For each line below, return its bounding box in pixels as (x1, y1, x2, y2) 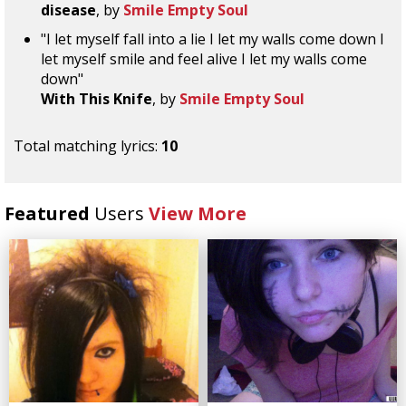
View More (149, 201, 246, 226)
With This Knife (41, 89, 152, 109)
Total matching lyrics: (14, 136, 161, 156)
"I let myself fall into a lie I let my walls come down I (41, 29, 384, 49)
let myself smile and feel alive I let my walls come (41, 49, 367, 69)
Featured (5, 201, 94, 226)
